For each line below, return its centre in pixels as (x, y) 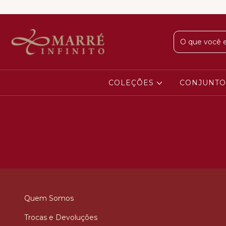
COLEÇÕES (133, 83)
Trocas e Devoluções (61, 217)
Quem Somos (49, 198)
